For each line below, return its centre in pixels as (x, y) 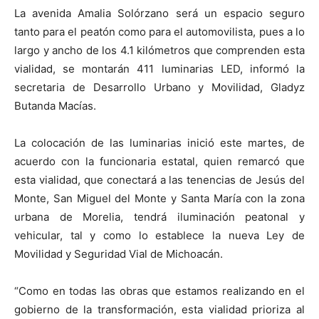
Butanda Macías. (55, 105)
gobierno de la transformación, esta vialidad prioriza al (159, 309)
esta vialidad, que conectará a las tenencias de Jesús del (159, 179)
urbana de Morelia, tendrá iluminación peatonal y (159, 216)
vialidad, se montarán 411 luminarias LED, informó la (159, 68)
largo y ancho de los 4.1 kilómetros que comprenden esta (159, 50)
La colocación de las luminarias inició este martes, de (159, 142)
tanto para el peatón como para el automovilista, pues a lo (159, 31)
